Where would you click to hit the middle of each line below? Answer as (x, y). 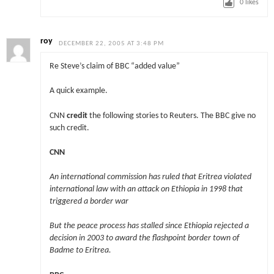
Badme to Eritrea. (80, 251)
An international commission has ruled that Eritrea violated (150, 177)
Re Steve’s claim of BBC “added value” (114, 67)
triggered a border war (89, 202)
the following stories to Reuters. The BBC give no (171, 116)
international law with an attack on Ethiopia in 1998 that (146, 190)
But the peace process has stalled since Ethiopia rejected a (149, 226)
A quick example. (78, 91)
